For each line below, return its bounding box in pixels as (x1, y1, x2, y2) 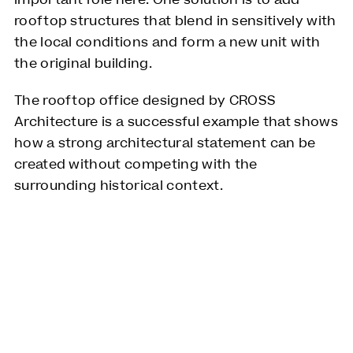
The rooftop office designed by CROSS (13, 91, 277, 111)
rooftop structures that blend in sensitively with (13, 12, 336, 32)
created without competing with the (13, 155, 258, 175)
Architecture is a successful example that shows (13, 113, 338, 132)
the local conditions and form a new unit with (13, 33, 321, 53)
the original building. (13, 54, 152, 74)
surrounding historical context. (13, 176, 223, 196)
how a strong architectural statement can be (13, 134, 316, 154)
